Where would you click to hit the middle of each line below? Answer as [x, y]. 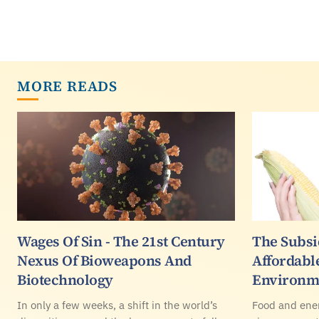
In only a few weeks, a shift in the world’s [117, 305]
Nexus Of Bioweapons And [104, 261]
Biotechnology [65, 280]
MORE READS [67, 86]
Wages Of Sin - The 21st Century [121, 241]
